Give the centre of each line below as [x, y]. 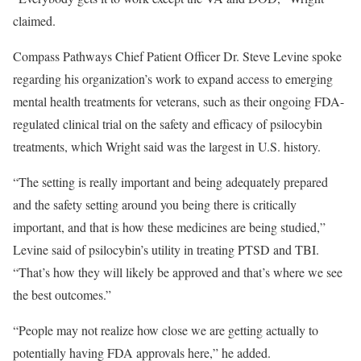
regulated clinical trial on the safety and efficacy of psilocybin [168, 124]
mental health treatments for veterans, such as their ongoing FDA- [178, 101]
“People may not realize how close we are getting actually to [166, 330]
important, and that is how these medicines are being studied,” [169, 227]
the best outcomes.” [62, 295]
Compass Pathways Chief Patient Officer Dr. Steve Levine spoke [177, 56]
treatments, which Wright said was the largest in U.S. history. [167, 146]
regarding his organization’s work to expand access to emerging [173, 79]
